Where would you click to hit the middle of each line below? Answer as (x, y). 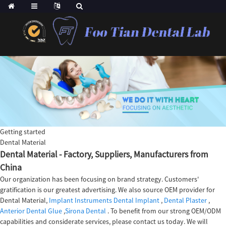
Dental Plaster (185, 200)
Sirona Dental (86, 211)
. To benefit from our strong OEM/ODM (163, 211)
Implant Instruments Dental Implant (104, 200)
